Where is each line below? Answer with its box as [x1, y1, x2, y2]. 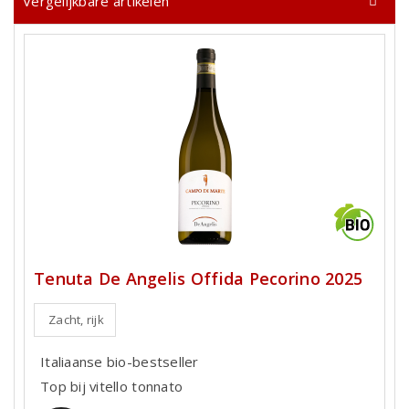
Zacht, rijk [48, 310, 104, 328]
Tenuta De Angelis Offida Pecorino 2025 [34, 267, 363, 289]
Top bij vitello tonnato [40, 376, 184, 395]
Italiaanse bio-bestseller [40, 351, 199, 371]
